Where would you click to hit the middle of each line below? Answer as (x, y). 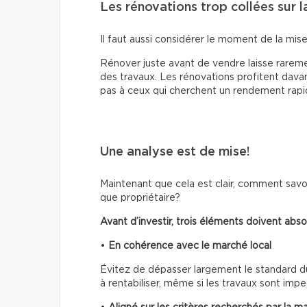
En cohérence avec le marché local (190, 246)
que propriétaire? (140, 198)
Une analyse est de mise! (175, 152)
